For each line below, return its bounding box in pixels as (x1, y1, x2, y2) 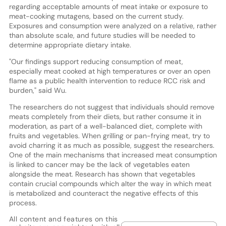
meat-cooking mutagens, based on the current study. (9, 11, 184, 21)
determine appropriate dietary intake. (9, 40, 131, 49)
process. (9, 198, 37, 207)
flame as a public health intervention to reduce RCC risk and (9, 76, 205, 85)
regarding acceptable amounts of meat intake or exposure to (9, 2, 208, 11)
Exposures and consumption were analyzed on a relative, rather (9, 21, 216, 30)
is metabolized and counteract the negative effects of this (9, 188, 198, 198)
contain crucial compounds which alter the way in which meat (9, 179, 211, 188)
